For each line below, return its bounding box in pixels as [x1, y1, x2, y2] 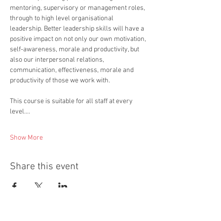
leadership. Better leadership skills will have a [10, 25, 146, 33]
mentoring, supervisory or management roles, [10, 4, 147, 12]
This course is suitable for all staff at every [10, 97, 134, 106]
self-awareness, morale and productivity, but [10, 45, 141, 54]
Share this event [10, 161, 78, 173]
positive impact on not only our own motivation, [10, 35, 147, 43]
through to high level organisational [10, 14, 115, 23]
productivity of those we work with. [10, 76, 113, 85]
